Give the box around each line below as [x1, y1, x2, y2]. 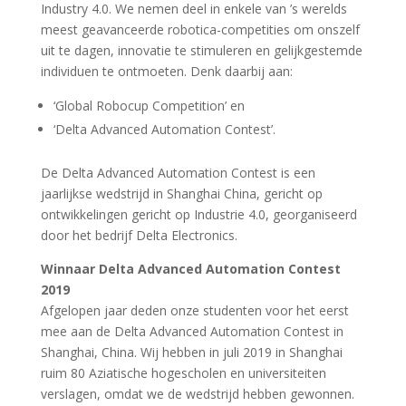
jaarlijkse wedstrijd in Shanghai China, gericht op [40, 184, 323, 202]
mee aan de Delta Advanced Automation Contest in [40, 322, 343, 340]
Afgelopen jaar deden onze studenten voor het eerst [40, 301, 349, 319]
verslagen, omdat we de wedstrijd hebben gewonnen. [40, 384, 354, 402]
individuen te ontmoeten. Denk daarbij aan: [40, 62, 293, 80]
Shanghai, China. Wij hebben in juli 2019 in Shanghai [40, 343, 343, 361]
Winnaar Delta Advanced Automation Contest [40, 259, 341, 277]
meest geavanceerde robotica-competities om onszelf [40, 20, 360, 38]
